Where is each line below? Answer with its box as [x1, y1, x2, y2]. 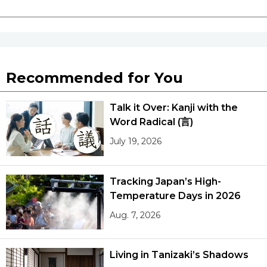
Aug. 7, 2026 [110, 209, 161, 221]
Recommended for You [6, 69, 183, 87]
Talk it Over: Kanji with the [110, 102, 238, 114]
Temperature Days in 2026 [110, 190, 241, 201]
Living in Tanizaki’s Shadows [110, 249, 249, 261]
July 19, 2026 [110, 136, 162, 147]
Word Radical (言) [110, 116, 194, 128]
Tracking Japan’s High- [110, 175, 221, 187]
